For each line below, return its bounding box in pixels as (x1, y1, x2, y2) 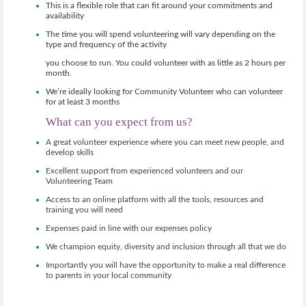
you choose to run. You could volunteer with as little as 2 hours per (46, 59, 286, 68)
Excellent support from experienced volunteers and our (46, 167, 243, 176)
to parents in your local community (46, 271, 171, 280)
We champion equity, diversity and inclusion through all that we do (46, 242, 286, 251)
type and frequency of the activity (46, 40, 167, 49)
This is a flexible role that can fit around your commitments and (46, 1, 273, 10)
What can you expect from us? (46, 115, 193, 129)
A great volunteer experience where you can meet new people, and (46, 138, 284, 147)
